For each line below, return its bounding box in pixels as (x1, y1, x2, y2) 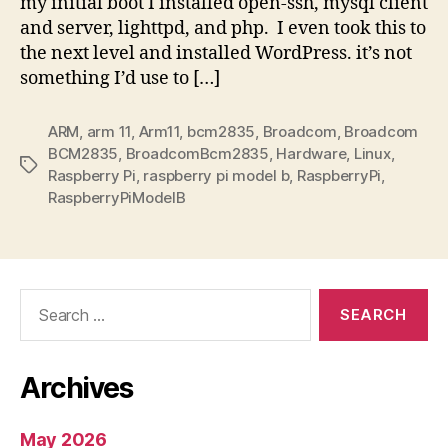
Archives (20, 370, 133, 405)
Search (11, 287, 67, 309)
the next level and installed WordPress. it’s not (20, 41, 412, 65)
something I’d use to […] (20, 66, 220, 90)
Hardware (276, 143, 347, 163)
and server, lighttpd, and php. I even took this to (20, 16, 426, 40)
